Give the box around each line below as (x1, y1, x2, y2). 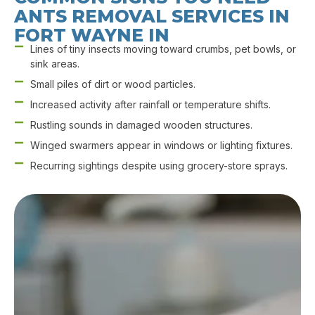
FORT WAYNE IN (14, 25, 169, 46)
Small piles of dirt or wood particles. (30, 78, 195, 91)
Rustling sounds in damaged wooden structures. (30, 119, 252, 131)
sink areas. (30, 58, 79, 70)
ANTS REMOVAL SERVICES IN (14, 6, 290, 27)
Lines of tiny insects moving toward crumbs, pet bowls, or (30, 43, 296, 56)
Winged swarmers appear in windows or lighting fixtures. (30, 139, 292, 152)
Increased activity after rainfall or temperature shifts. (30, 98, 271, 111)
